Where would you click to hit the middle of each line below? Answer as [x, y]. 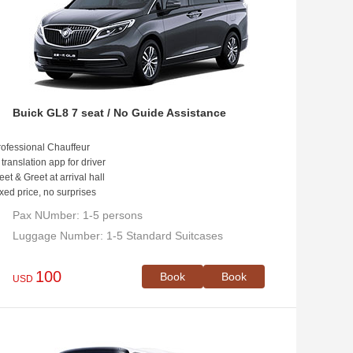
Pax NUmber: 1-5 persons [78, 215]
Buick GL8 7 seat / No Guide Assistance [119, 113]
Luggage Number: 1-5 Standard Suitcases [118, 236]
